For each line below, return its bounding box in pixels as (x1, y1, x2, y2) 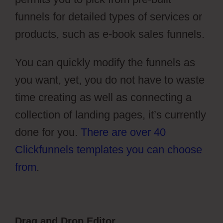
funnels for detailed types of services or (15, 10, 202, 23)
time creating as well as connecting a (15, 91, 192, 104)
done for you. (15, 125, 81, 138)
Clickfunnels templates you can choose (15, 143, 202, 156)
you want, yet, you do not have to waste (15, 73, 205, 86)
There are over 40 (81, 125, 166, 138)
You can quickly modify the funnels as (15, 56, 195, 69)
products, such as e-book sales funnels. (15, 27, 205, 40)
